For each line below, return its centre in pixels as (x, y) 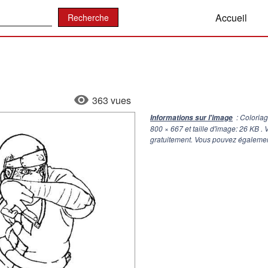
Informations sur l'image (191, 118)
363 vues (112, 100)
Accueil (231, 18)
